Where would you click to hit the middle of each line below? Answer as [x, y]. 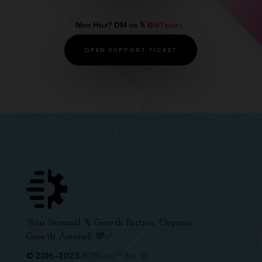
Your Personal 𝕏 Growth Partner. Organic [109, 223]
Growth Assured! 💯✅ [69, 237]
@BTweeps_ [167, 25]
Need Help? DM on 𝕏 [111, 25]
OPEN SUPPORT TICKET [131, 50]
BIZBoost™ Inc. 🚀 [115, 256]
